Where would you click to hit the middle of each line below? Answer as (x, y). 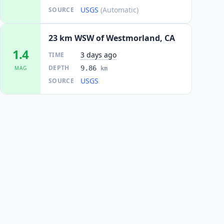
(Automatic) (119, 10)
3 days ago (98, 55)
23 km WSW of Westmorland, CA (112, 38)
